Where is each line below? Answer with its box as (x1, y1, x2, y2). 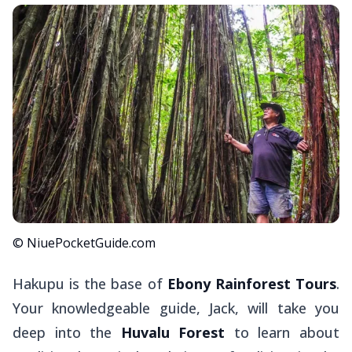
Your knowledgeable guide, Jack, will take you (13, 298, 339, 317)
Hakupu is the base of (13, 273, 167, 293)
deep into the (13, 322, 121, 342)
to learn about (225, 322, 340, 342)
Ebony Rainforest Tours (167, 273, 337, 293)
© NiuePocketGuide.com (13, 233, 156, 251)
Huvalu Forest (120, 322, 225, 342)
